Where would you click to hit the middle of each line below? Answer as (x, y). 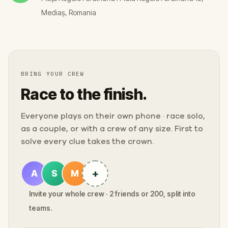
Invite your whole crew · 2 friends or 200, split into (112, 194)
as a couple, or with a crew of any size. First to (112, 129)
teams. (41, 208)
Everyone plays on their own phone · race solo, (113, 116)
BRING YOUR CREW (53, 74)
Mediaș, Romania (69, 12)
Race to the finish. (84, 94)
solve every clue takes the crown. (87, 141)
